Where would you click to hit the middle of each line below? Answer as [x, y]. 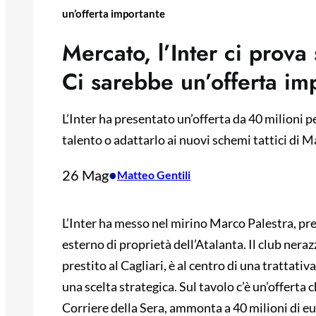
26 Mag [85, 175]
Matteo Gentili [154, 175]
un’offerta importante [114, 13]
